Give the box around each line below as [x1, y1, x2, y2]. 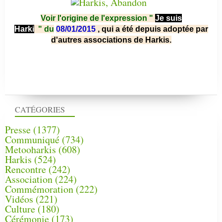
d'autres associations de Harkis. [51, 35, 171, 44]
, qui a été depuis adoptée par [97, 24, 208, 33]
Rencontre [5, 162, 46, 176]
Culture [5, 202, 35, 216]
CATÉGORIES [15, 104, 65, 115]
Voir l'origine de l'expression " [40, 13, 153, 22]
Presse [5, 122, 31, 136]
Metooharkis [5, 142, 56, 156]
